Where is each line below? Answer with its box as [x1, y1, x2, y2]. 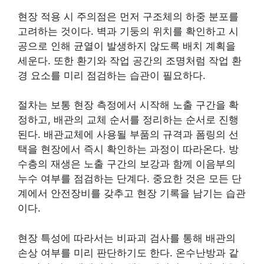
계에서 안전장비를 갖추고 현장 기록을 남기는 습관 [18, 187, 246, 199]
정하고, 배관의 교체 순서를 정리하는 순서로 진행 [18, 114, 239, 126]
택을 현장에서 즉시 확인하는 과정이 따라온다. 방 [18, 143, 239, 155]
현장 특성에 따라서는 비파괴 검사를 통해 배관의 [18, 232, 236, 244]
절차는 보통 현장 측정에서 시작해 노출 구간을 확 [18, 99, 239, 111]
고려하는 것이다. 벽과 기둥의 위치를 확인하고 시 [18, 25, 239, 37]
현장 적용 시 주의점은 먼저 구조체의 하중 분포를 [18, 10, 239, 22]
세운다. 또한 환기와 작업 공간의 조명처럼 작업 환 [18, 54, 242, 67]
